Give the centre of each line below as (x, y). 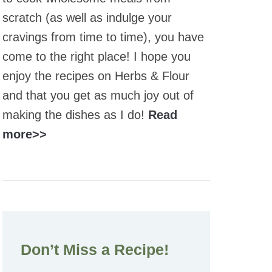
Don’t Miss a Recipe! (95, 249)
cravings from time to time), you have (103, 37)
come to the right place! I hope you (97, 56)
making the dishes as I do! (75, 114)
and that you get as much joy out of (98, 95)
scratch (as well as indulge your (87, 17)
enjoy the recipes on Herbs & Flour (96, 76)
